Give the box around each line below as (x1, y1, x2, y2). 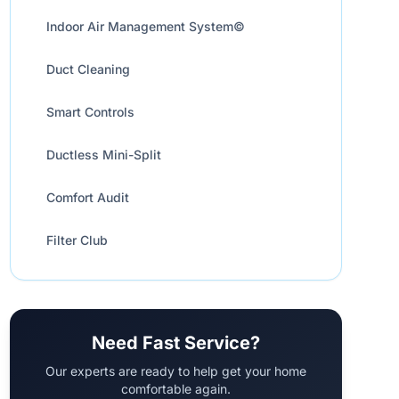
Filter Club (45, 232, 108, 248)
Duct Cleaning (45, 61, 130, 77)
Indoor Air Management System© (45, 19, 245, 34)
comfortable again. (120, 381, 231, 396)
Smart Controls (45, 104, 134, 119)
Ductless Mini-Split (45, 147, 161, 162)
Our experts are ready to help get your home (45, 363, 306, 379)
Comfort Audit (45, 190, 129, 205)
